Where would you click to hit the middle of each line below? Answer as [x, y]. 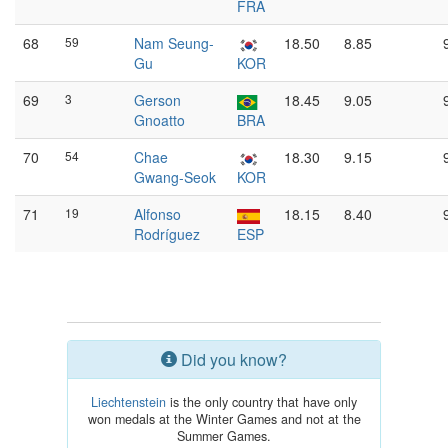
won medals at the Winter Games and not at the [224, 419]
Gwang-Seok [175, 177]
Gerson [157, 100]
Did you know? [232, 359]
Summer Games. [224, 436]
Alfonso [157, 214]
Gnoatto [159, 120]
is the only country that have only [261, 402]
